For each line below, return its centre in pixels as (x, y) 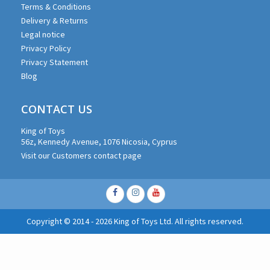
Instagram (153, 193)
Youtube (170, 193)
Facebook (133, 193)
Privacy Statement (55, 62)
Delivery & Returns (55, 20)
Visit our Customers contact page (81, 155)
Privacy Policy (46, 48)
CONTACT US (57, 109)
